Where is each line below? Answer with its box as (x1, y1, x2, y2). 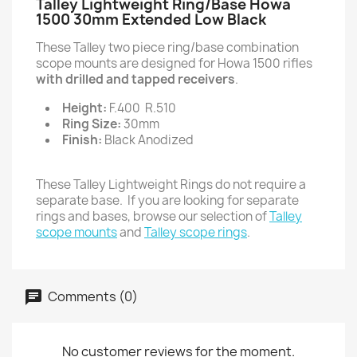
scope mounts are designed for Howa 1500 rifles (36, 55, 312, 72)
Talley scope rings (144, 224, 247, 241)
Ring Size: (62, 116, 121, 132)
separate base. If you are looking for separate (36, 192, 299, 209)
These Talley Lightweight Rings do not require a (36, 176, 306, 193)
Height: (62, 100, 107, 116)
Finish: (62, 131, 102, 148)
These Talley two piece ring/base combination (36, 39, 299, 56)
